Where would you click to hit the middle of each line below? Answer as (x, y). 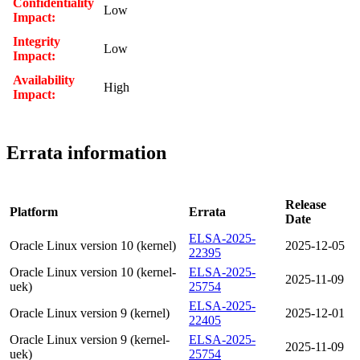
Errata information (86, 152)
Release (306, 204)
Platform (34, 211)
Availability (44, 80)
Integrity (37, 41)
